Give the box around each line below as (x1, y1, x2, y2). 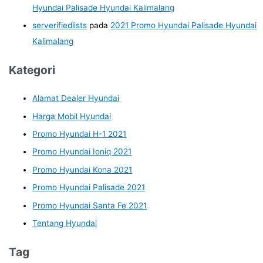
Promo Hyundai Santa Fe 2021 (32, 200, 147, 210)
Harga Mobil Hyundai (32, 111, 112, 121)
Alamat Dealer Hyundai (32, 93, 120, 103)
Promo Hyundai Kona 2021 (32, 164, 133, 174)
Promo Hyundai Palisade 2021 (32, 183, 146, 193)
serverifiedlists (32, 21, 87, 31)
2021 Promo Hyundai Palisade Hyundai (110, 21, 257, 31)
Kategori (9, 63, 56, 77)
